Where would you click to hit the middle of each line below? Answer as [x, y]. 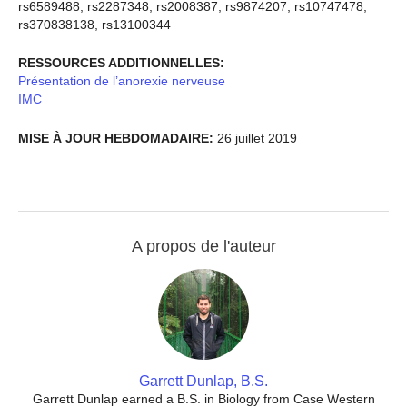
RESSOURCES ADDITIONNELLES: [121, 63]
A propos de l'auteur [203, 247]
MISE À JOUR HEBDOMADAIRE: [116, 138]
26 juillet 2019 [255, 138]
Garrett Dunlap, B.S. [203, 382]
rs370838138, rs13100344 [94, 24]
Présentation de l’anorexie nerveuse [122, 81]
